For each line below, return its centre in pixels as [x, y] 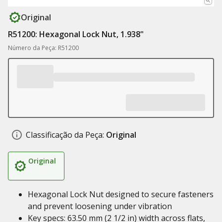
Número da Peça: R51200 [43, 48]
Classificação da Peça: [65, 135]
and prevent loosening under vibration [100, 206]
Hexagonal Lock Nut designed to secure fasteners [121, 194]
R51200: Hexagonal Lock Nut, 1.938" [76, 34]
